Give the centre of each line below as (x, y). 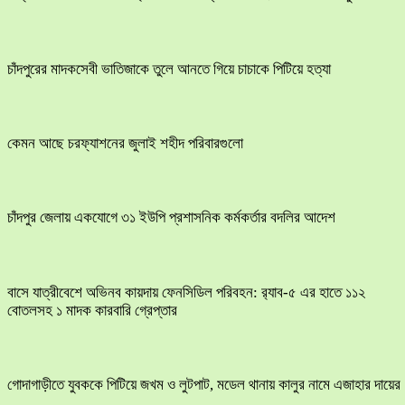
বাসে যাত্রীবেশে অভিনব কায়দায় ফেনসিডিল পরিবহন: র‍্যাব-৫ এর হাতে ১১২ (186, 292)
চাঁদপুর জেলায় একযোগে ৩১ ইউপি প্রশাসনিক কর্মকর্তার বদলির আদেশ (171, 218)
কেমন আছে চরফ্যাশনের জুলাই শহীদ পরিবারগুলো (125, 144)
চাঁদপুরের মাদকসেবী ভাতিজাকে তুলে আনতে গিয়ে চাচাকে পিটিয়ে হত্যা (169, 69)
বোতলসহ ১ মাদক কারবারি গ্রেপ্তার (92, 310)
